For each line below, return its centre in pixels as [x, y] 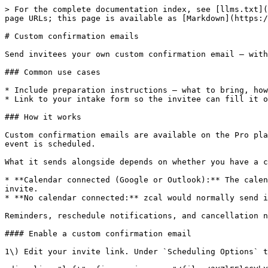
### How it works [43, 117]
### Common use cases [53, 72]
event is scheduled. [50, 144]
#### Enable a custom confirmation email [98, 234]
